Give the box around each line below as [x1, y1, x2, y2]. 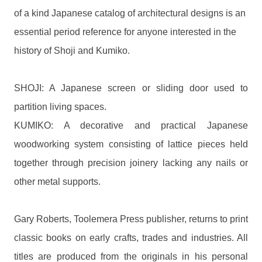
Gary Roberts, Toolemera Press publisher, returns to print [14, 214, 248, 225]
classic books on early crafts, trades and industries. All [14, 233, 248, 243]
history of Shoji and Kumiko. [14, 46, 130, 56]
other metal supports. [14, 177, 101, 187]
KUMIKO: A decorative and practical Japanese [14, 120, 248, 131]
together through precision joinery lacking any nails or [14, 158, 248, 168]
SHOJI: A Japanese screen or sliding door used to [14, 83, 248, 94]
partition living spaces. [14, 102, 106, 112]
